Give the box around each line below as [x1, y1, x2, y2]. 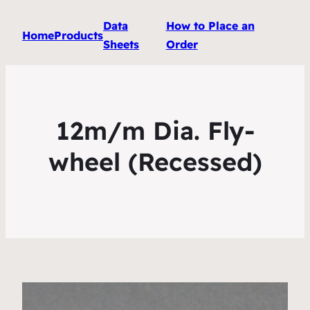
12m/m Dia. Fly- [55, 115, 255, 147]
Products [54, 28, 103, 42]
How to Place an [165, 19, 255, 33]
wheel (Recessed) [48, 146, 262, 178]
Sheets [103, 37, 139, 51]
